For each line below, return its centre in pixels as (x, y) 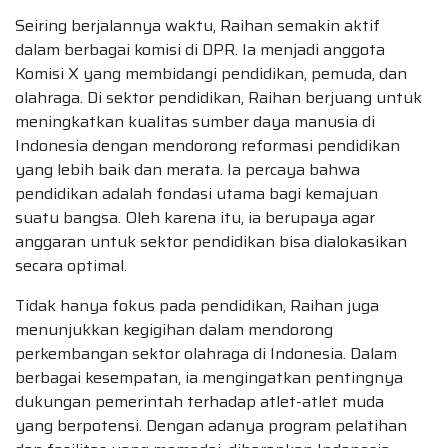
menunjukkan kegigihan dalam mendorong (174, 330)
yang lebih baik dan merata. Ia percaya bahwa (187, 170)
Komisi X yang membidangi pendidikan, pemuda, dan (211, 74)
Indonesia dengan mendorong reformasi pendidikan (207, 146)
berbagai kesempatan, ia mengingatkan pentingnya (209, 378)
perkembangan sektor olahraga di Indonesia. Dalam (206, 354)
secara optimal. (71, 266)
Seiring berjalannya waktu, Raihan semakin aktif (197, 26)
